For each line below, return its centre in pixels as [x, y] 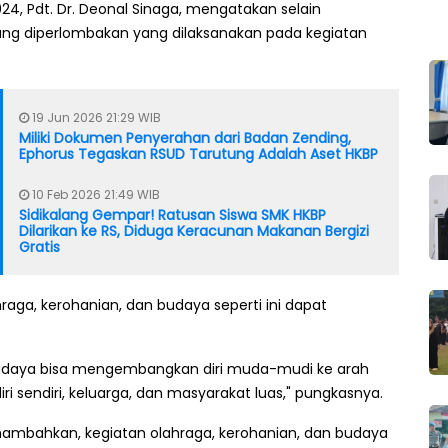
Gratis [39, 247]
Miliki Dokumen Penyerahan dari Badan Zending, [185, 138]
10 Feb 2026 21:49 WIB [94, 195]
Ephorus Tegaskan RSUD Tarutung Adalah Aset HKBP [198, 154]
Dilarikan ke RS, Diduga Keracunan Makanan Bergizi [194, 231]
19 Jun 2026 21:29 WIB [95, 118]
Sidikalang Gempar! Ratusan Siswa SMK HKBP [172, 215]
